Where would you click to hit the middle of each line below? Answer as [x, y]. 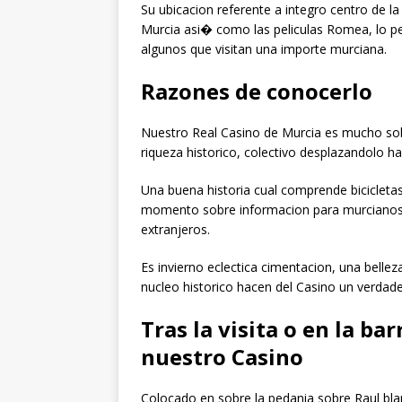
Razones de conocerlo [257, 92]
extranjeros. [175, 230]
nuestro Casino [222, 357]
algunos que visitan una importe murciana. [264, 49]
